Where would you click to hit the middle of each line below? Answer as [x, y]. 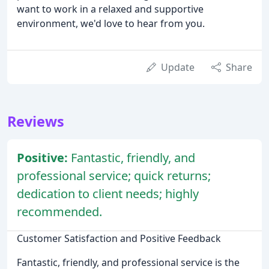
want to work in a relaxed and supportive [110, 9]
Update [178, 68]
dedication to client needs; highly [108, 194]
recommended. [59, 212]
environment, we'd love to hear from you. [111, 24]
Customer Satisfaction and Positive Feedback [119, 239]
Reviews [36, 122]
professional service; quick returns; [114, 176]
